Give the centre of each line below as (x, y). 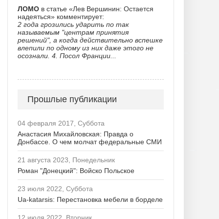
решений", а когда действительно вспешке (90, 40)
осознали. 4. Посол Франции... (67, 56)
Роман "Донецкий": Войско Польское (76, 171)
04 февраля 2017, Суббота (61, 123)
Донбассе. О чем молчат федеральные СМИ (90, 142)
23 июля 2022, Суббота (55, 189)
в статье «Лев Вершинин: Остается (96, 9)
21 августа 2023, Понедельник (66, 160)
